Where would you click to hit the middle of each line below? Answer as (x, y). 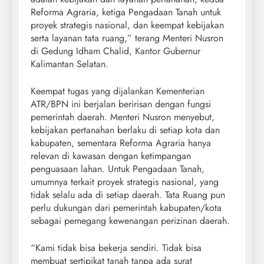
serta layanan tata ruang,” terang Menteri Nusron (127, 38)
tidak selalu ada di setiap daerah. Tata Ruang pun (128, 194)
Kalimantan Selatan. (70, 64)
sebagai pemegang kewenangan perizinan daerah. (130, 220)
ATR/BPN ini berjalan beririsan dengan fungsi (121, 104)
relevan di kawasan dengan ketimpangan (111, 156)
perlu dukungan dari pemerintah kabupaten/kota (126, 207)
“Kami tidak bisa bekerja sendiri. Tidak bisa (116, 247)
